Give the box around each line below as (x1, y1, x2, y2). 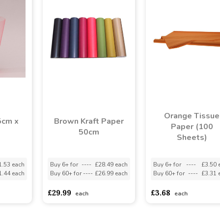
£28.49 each (94, 160, 128, 168)
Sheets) (176, 132, 207, 143)
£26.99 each (94, 169, 128, 177)
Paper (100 (170, 121, 213, 132)
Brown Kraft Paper (54, 115, 124, 127)
